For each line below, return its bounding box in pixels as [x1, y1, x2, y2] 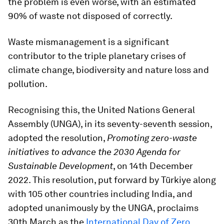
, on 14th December [113, 160, 193, 171]
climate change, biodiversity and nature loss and [8, 64, 209, 75]
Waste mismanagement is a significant [8, 36, 169, 47]
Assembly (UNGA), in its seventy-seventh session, [8, 118, 212, 129]
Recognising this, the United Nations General [8, 104, 195, 115]
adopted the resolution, [8, 132, 107, 143]
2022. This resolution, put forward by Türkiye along [8, 174, 216, 185]
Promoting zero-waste [107, 132, 197, 143]
